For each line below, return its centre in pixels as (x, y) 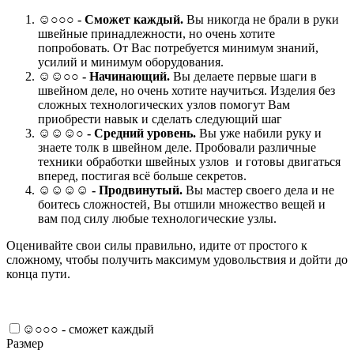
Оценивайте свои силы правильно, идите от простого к (157, 245)
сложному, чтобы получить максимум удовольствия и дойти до (177, 259)
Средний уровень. (145, 133)
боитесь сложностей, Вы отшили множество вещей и (182, 204)
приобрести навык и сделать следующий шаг (160, 119)
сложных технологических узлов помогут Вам (164, 104)
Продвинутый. (142, 190)
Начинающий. (130, 76)
